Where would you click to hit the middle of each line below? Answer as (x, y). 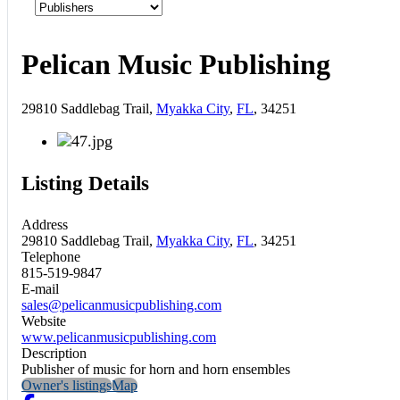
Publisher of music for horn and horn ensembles (156, 369)
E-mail (40, 288)
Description (54, 353)
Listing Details (85, 183)
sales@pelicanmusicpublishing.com (121, 304)
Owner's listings (67, 385)
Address (45, 224)
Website (44, 321)
